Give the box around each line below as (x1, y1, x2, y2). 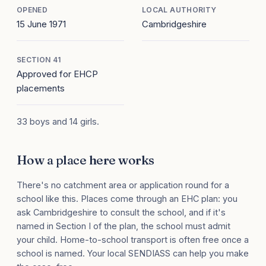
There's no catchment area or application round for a (17, 180, 229, 191)
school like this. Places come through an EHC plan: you (17, 194, 237, 204)
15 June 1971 (17, 18, 66, 30)
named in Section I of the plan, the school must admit (17, 221, 230, 232)
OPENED (17, 5, 48, 15)
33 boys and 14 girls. (17, 116, 99, 127)
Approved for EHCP (17, 68, 98, 80)
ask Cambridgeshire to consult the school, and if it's (17, 207, 226, 218)
